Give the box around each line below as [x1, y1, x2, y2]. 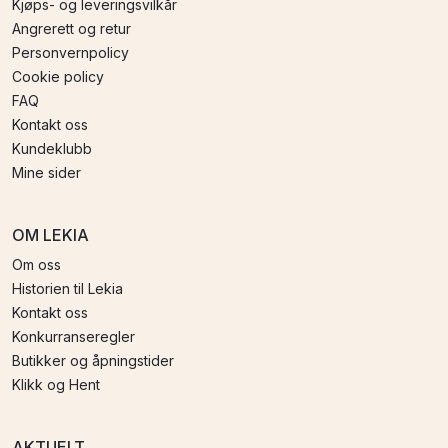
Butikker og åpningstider [12, 351, 174, 369]
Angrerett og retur [12, 19, 131, 37]
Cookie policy [12, 67, 104, 85]
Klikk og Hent [12, 375, 100, 393]
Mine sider [12, 163, 81, 181]
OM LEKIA [12, 224, 89, 245]
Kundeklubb [12, 139, 92, 157]
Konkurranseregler [12, 327, 135, 345]
